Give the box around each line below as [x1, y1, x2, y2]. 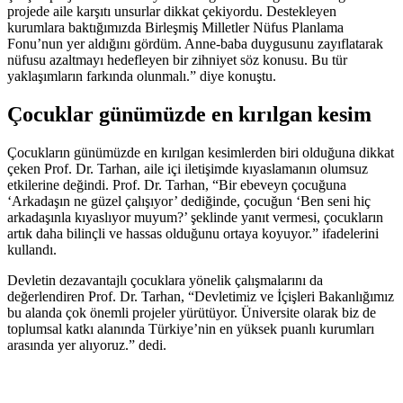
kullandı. [7, 242, 57, 258]
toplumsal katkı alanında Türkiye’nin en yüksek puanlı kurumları [7, 321, 374, 337]
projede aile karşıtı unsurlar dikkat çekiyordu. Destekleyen [7, 4, 336, 20]
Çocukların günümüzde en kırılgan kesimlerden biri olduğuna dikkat [7, 145, 394, 161]
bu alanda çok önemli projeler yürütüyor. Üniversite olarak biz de [7, 305, 376, 321]
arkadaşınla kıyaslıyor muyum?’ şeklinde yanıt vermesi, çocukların [7, 210, 383, 226]
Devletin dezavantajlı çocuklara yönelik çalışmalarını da [7, 273, 323, 289]
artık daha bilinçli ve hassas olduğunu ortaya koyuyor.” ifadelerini [7, 226, 379, 242]
